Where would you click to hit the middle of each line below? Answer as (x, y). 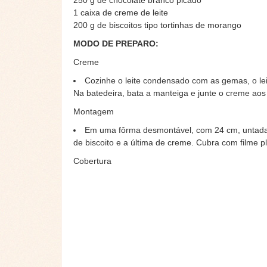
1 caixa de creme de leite (121, 13)
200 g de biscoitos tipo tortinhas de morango (157, 25)
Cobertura (92, 161)
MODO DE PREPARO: (116, 44)
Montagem (94, 112)
